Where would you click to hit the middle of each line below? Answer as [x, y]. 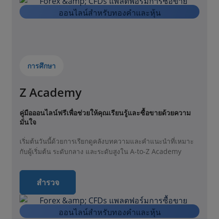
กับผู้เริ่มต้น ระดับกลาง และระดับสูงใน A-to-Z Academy [100, 152]
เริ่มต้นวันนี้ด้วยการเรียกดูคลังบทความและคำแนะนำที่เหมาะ [107, 142]
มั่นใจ [28, 122]
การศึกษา [42, 66]
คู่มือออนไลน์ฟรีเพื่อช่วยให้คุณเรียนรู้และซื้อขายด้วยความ [105, 113]
